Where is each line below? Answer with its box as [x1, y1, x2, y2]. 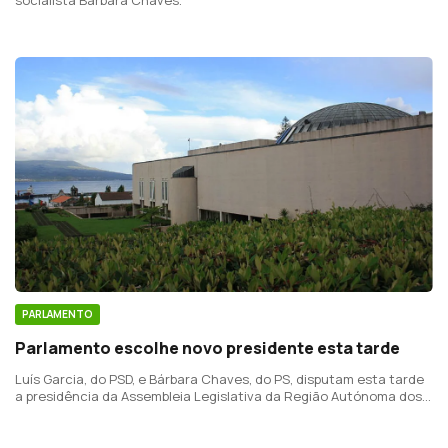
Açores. [15, 404, 61, 423]
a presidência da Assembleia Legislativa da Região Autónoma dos [15, 387, 422, 406]
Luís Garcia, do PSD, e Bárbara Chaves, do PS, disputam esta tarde [15, 370, 424, 389]
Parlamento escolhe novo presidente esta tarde [15, 337, 400, 360]
